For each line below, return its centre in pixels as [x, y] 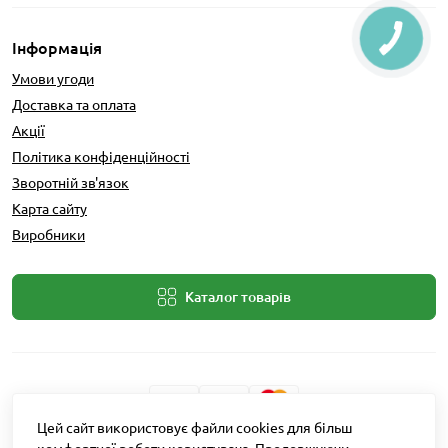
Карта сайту [49, 208]
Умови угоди [53, 78]
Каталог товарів [238, 296]
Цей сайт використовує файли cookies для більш [195, 428]
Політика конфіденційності [101, 156]
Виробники [48, 234]
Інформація [57, 47]
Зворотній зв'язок [70, 182]
